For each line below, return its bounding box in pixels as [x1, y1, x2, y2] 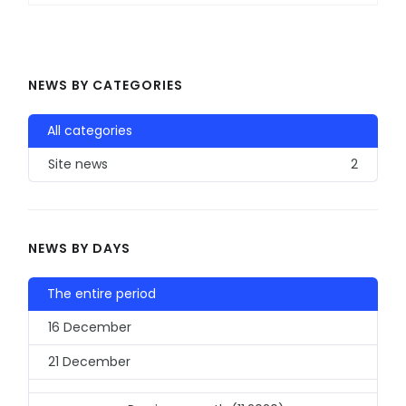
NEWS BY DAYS [28, 239, 130, 258]
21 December [48, 353, 130, 372]
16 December [48, 318, 131, 337]
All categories [47, 121, 132, 140]
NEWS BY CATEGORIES [28, 76, 183, 95]
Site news [48, 155, 108, 174]
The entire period [47, 285, 156, 304]
